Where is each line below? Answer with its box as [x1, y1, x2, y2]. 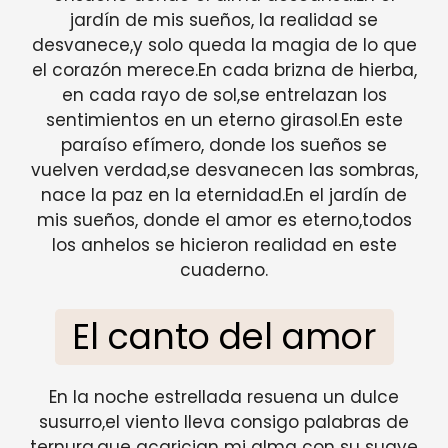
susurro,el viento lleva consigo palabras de [39, 409, 409, 434]
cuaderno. [180, 258, 268, 283]
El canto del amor [72, 311, 376, 361]
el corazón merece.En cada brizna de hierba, [31, 58, 417, 83]
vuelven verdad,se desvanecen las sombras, [30, 158, 418, 183]
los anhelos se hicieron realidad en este [51, 233, 397, 258]
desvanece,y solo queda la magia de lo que [31, 33, 417, 58]
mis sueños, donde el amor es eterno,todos [36, 208, 412, 233]
